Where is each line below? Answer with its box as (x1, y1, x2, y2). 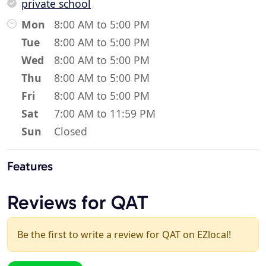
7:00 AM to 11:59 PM (54, 106, 156, 121)
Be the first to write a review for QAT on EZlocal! (17, 228, 231, 242)
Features (7, 159, 53, 174)
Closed (54, 124, 87, 139)
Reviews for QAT (7, 191, 148, 214)
